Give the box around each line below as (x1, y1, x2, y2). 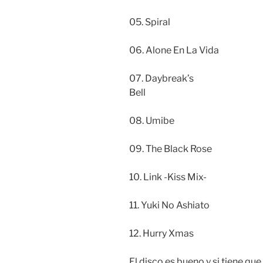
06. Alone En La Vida (129, 45, 219, 56)
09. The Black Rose (129, 143, 212, 155)
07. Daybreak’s (129, 73, 194, 85)
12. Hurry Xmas (129, 228, 194, 240)
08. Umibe (129, 115, 174, 127)
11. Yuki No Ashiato (129, 200, 210, 211)
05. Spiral (129, 16, 170, 28)
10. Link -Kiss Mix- (129, 171, 207, 183)
